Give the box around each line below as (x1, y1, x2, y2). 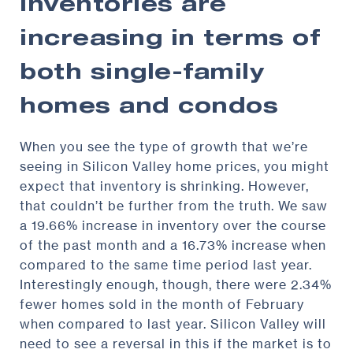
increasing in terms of (20, 30, 320, 52)
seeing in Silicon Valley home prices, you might (20, 158, 329, 175)
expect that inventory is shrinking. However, (20, 178, 309, 195)
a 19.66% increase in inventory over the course (20, 217, 326, 234)
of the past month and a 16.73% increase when (20, 237, 326, 254)
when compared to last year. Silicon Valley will (20, 316, 326, 333)
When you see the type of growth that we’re (20, 139, 308, 155)
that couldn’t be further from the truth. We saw (20, 198, 328, 214)
